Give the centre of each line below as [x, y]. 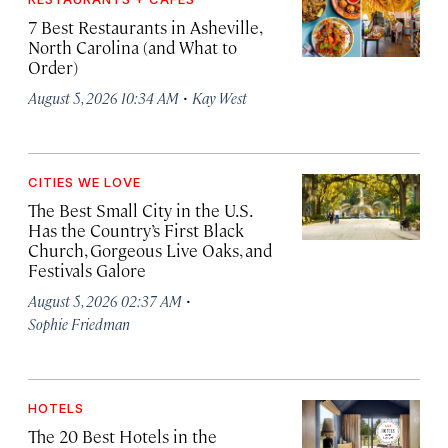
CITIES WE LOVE [84, 182]
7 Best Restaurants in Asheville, [144, 27]
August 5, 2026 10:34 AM [103, 98]
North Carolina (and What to [132, 47]
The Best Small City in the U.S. [139, 210]
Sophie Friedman [79, 324]
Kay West [219, 98]
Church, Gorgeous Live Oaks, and [150, 250]
